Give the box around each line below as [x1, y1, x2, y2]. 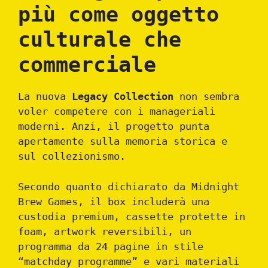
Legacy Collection [72, 90, 173, 103]
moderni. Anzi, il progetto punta [18, 120, 209, 133]
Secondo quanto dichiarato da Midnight [18, 180, 239, 193]
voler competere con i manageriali [18, 105, 215, 118]
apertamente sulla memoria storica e [18, 135, 227, 148]
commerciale [18, 53, 156, 77]
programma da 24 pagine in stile [18, 240, 203, 252]
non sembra [173, 90, 239, 103]
